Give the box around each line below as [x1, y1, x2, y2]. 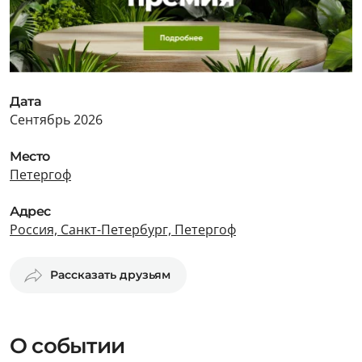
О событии [10, 333, 124, 359]
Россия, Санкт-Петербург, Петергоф [10, 221, 236, 238]
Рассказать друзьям [50, 267, 170, 282]
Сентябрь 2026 [10, 111, 103, 128]
